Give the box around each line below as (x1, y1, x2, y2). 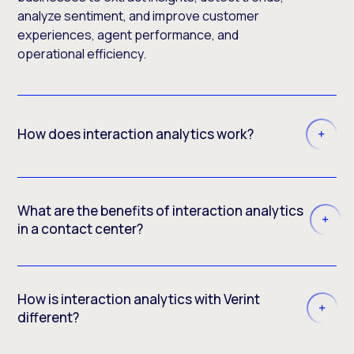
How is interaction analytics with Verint (17, 289, 261, 308)
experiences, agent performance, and (17, 25, 239, 43)
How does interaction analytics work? (17, 125, 254, 144)
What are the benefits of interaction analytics (17, 201, 304, 220)
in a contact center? (17, 219, 144, 238)
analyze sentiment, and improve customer (17, 6, 260, 24)
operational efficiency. (17, 44, 147, 62)
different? (17, 307, 80, 326)
